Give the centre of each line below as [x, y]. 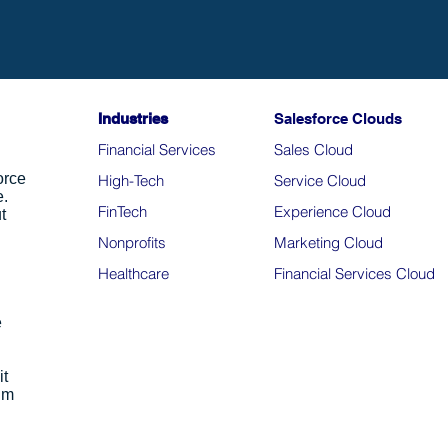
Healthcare [133, 273]
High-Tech [131, 180]
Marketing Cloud [328, 242]
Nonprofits [132, 242]
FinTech [122, 211]
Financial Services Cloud [354, 273]
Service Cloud [320, 180]
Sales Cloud [313, 149]
